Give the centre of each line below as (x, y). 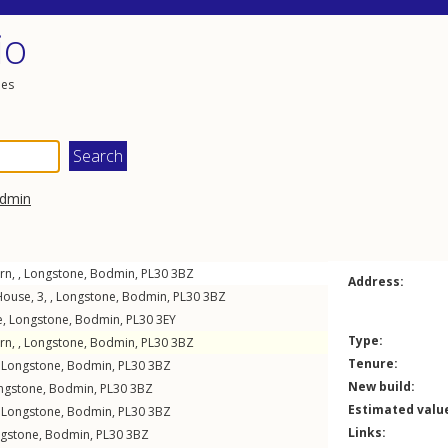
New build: (381, 386)
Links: (367, 432)
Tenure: (373, 363)
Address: (376, 281)
